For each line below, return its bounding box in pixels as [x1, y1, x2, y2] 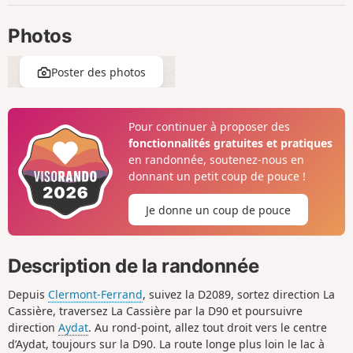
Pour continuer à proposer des [128, 118, 290, 134]
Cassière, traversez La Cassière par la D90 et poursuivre [8, 303, 303, 319]
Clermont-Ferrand [48, 287, 143, 303]
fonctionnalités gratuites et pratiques [128, 135, 333, 150]
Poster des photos [50, 64, 146, 80]
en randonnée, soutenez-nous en [128, 151, 304, 167]
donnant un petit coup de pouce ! [128, 168, 306, 184]
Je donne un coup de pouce [145, 202, 291, 217]
